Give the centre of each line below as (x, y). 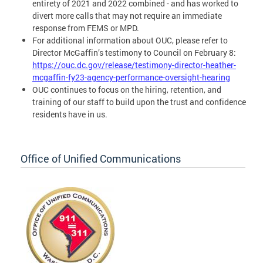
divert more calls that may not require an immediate (127, 15)
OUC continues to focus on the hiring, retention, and (127, 89)
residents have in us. (70, 114)
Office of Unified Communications (101, 159)
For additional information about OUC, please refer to (130, 40)
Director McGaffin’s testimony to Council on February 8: (134, 52)
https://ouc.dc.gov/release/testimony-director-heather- (134, 65)
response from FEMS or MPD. (86, 28)
